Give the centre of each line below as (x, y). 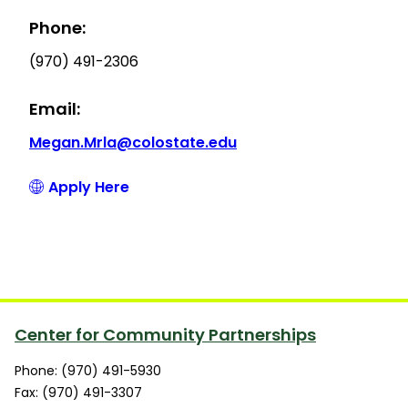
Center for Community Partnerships (165, 334)
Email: (55, 108)
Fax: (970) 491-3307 (78, 392)
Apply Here (89, 187)
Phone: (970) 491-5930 (88, 370)
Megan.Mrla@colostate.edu (133, 142)
